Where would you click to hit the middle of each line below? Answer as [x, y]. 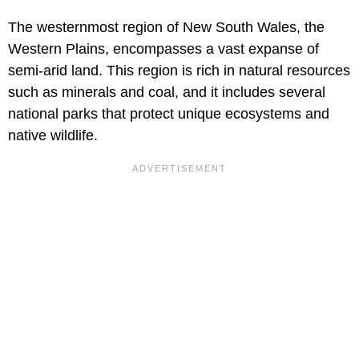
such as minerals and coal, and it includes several [167, 93]
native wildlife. [53, 136]
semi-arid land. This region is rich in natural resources [179, 71]
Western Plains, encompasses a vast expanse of [163, 49]
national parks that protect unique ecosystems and [169, 114]
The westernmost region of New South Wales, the [166, 28]
